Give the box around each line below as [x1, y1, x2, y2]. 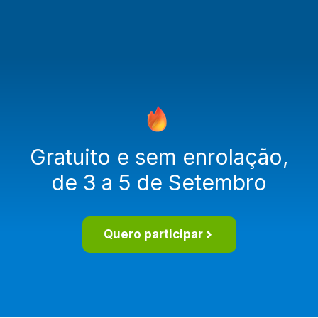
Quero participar [103, 226, 203, 241]
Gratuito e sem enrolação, [29, 143, 289, 170]
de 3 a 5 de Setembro [51, 169, 267, 195]
